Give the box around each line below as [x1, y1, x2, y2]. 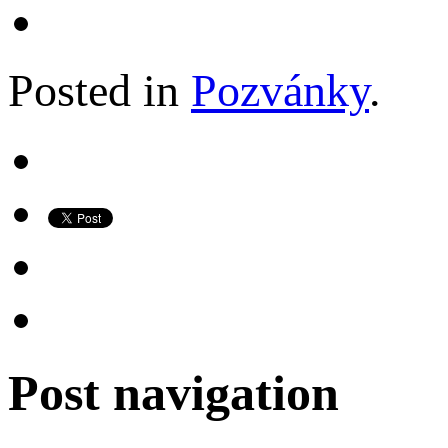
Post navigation [8, 365, 339, 421]
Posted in [8, 64, 191, 116]
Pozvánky [191, 64, 369, 116]
